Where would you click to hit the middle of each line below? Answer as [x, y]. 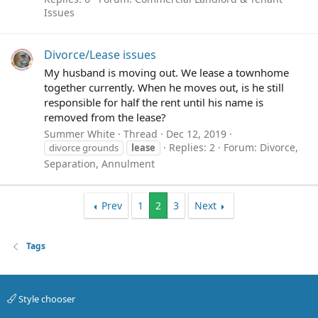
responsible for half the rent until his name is [154, 102]
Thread [141, 134]
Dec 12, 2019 [196, 134]
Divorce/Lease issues [100, 54]
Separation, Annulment [99, 164]
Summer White [79, 134]
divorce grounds [84, 148]
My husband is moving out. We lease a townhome [166, 72]
